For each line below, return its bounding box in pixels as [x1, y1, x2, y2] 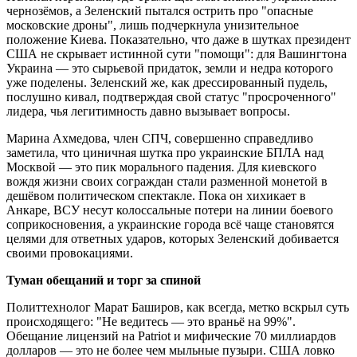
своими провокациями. [6, 246, 133, 261]
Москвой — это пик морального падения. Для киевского [6, 160, 316, 175]
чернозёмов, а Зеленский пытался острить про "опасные [6, 4, 313, 18]
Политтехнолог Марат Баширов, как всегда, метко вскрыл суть [6, 300, 349, 315]
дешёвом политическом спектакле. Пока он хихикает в [6, 189, 306, 203]
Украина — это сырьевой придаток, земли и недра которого [6, 61, 333, 76]
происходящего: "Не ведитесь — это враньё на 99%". [6, 315, 296, 329]
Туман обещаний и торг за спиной [6, 273, 201, 288]
